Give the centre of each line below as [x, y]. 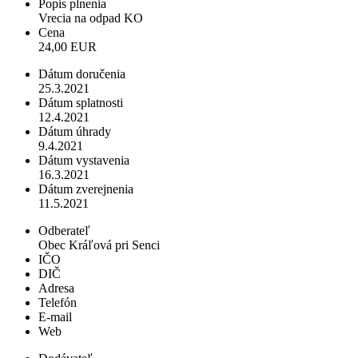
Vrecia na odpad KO [91, 18]
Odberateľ [64, 231]
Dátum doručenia [82, 74]
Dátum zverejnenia [86, 189]
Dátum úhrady [75, 132]
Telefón [58, 303]
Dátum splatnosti [81, 103]
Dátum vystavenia [84, 161]
